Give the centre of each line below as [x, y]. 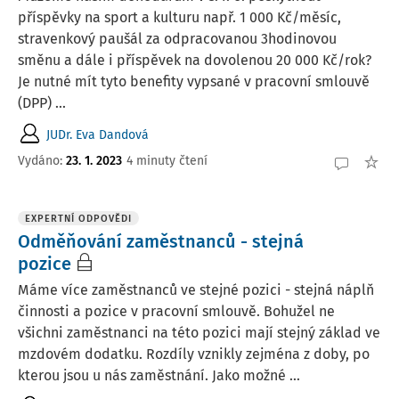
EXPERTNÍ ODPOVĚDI [78, 219]
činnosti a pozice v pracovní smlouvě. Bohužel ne [176, 311]
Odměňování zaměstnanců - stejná [161, 241]
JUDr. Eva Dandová [98, 134]
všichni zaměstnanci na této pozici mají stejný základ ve [199, 333]
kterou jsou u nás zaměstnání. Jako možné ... [159, 375]
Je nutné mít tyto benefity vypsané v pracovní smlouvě [194, 81]
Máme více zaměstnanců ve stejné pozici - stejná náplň [196, 290]
